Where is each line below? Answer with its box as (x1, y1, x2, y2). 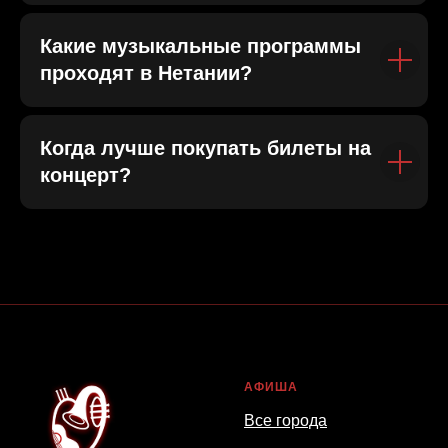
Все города (244, 412, 327, 430)
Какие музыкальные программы (40, 35, 361, 58)
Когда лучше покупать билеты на (40, 137, 371, 160)
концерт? (40, 164, 131, 187)
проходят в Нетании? (40, 62, 252, 85)
